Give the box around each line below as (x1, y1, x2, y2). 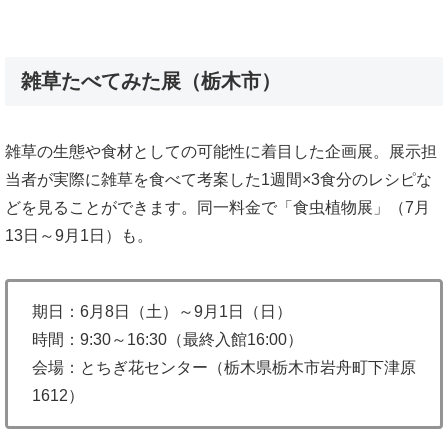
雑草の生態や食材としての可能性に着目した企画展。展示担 (5, 143, 437, 161)
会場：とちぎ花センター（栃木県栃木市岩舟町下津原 (32, 358, 416, 376)
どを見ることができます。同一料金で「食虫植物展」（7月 (5, 199, 430, 217)
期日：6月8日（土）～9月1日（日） (32, 302, 292, 320)
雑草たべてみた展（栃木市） (21, 69, 281, 92)
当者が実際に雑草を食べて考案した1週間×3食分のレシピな (5, 171, 432, 189)
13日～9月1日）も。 (5, 227, 153, 245)
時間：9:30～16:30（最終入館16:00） (32, 330, 303, 348)
